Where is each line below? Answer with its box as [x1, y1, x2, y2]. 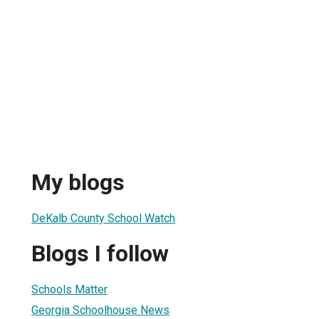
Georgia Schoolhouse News [31, 303, 169, 317]
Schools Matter [31, 282, 108, 296]
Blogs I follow [31, 240, 169, 268]
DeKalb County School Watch [31, 211, 175, 225]
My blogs [31, 169, 125, 197]
